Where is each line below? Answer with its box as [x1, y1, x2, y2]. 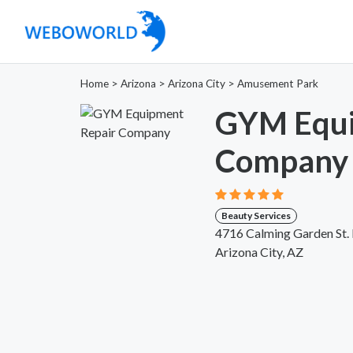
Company [214, 141, 348, 180]
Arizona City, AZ [214, 243, 303, 259]
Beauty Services [221, 209, 291, 221]
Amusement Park [237, 76, 318, 90]
